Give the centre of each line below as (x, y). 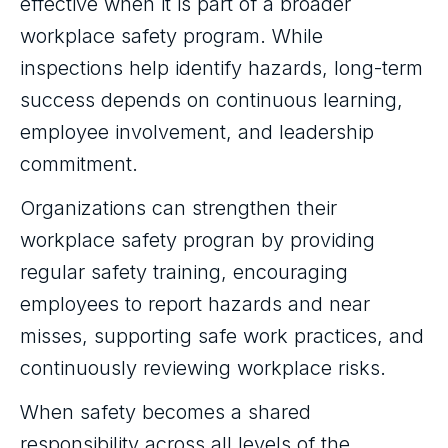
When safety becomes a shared (165, 412)
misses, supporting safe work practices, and (222, 336)
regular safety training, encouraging (184, 272)
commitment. (79, 164)
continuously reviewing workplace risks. (203, 368)
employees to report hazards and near (195, 304)
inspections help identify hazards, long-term (221, 68)
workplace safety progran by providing (197, 240)
